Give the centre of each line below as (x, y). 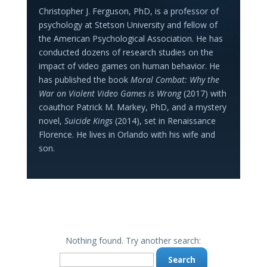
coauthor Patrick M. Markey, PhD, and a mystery (132, 107)
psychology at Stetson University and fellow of (128, 25)
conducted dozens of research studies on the (126, 52)
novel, (51, 121)
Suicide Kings (88, 121)
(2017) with (204, 93)
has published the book (84, 80)
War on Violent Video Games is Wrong (110, 93)
